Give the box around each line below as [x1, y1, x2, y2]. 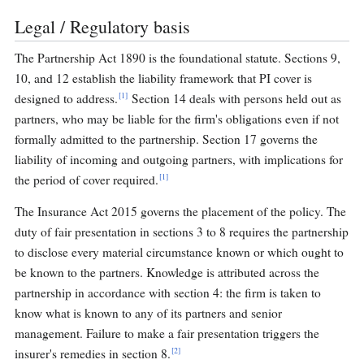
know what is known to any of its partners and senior [15, 305, 282, 322]
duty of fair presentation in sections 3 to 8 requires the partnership [15, 223, 349, 240]
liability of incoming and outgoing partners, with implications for [15, 151, 343, 168]
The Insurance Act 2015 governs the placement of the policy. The [15, 203, 346, 220]
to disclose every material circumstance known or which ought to [15, 244, 344, 261]
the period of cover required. [15, 171, 158, 188]
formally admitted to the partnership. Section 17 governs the [15, 131, 318, 148]
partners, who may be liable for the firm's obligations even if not [15, 110, 339, 128]
